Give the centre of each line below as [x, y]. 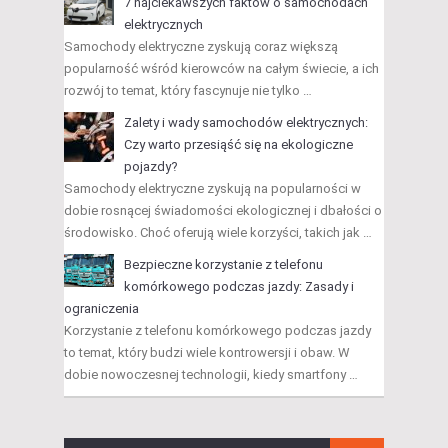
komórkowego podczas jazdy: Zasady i [239, 287]
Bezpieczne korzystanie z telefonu [223, 265]
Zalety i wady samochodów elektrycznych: [246, 123]
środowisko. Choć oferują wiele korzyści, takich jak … [218, 233]
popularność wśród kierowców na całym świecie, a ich [221, 69]
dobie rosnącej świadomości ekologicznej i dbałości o [223, 211]
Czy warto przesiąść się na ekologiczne [238, 145]
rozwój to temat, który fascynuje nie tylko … [188, 91]
